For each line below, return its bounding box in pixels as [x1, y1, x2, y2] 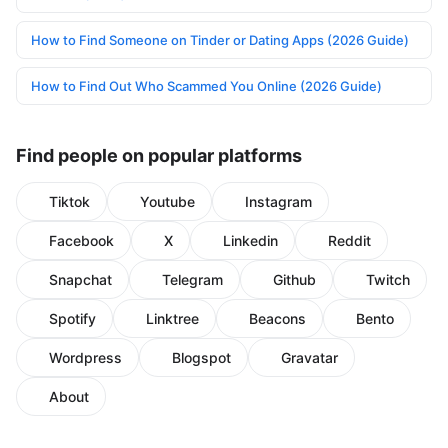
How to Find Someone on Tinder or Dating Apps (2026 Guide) [31, 32, 409, 49]
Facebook [49, 232, 114, 250]
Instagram [245, 193, 312, 211]
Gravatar [281, 349, 338, 367]
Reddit [328, 232, 371, 250]
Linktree [146, 310, 199, 328]
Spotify [49, 310, 96, 328]
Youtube [140, 193, 195, 211]
